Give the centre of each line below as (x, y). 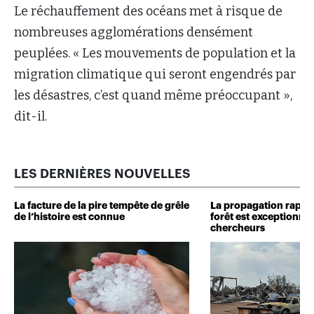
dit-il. (30, 116)
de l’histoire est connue (69, 218)
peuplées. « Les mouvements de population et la (155, 53)
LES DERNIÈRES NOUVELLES (102, 173)
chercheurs (238, 229)
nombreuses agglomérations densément (134, 32)
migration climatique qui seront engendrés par (155, 74)
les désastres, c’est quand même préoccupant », (153, 95)
